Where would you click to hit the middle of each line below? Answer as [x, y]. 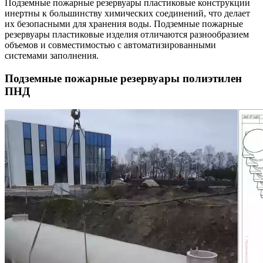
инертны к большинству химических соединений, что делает [127, 14]
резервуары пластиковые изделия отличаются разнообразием [127, 35]
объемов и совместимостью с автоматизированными [110, 45]
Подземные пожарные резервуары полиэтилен [123, 79]
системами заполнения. [52, 56]
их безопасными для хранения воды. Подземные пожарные [124, 24]
